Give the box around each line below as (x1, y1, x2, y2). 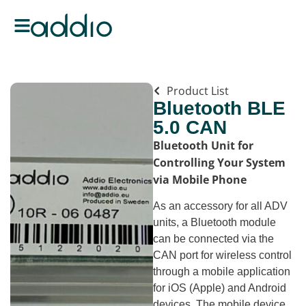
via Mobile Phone (153, 172, 247, 187)
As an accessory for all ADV (153, 200, 288, 212)
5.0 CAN (153, 117, 227, 138)
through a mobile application (153, 266, 290, 278)
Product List (167, 83, 229, 98)
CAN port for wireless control (153, 249, 292, 262)
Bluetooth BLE (153, 98, 286, 119)
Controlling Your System (153, 155, 286, 170)
